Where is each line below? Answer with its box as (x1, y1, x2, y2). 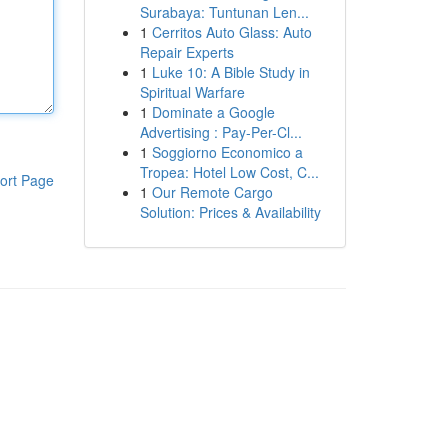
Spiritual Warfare (139, 82, 245, 102)
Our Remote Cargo (151, 182, 273, 202)
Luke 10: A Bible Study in (151, 62, 310, 82)
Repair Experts (139, 42, 234, 62)
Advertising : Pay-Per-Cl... (139, 122, 302, 142)
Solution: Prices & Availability (139, 202, 321, 222)
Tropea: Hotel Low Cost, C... (139, 162, 319, 182)
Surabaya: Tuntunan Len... (139, 2, 309, 22)
